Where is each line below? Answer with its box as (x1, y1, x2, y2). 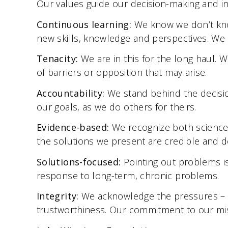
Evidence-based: (37, 121, 112, 133)
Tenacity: (37, 52, 81, 65)
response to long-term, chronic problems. (37, 169, 219, 182)
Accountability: (37, 87, 107, 99)
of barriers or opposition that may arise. (37, 66, 207, 78)
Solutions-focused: (37, 155, 124, 168)
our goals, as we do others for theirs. (37, 100, 196, 113)
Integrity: (37, 190, 81, 202)
